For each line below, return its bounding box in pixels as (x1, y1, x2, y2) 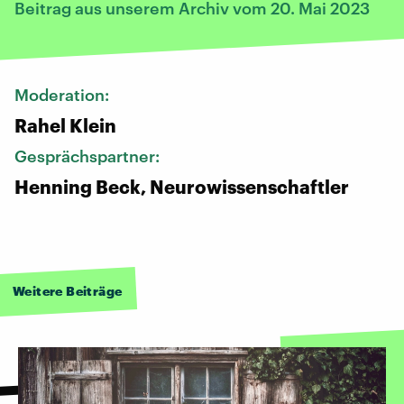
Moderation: (14, 84, 113, 105)
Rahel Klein (14, 114, 116, 136)
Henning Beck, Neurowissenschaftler (14, 175, 349, 197)
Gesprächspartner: (14, 145, 163, 166)
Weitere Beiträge (13, 282, 123, 298)
